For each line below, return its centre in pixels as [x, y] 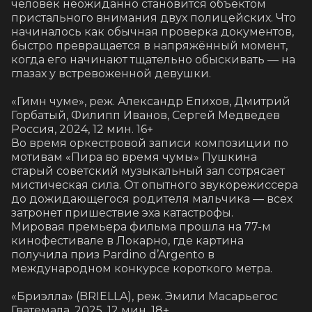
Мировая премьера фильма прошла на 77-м [141, 227]
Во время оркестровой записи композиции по [150, 143]
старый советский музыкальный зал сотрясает [148, 171]
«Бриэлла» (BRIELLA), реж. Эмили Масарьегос [145, 297]
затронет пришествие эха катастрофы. [122, 213]
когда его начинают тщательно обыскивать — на [153, 60]
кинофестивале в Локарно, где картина [127, 241]
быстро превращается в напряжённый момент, [149, 46]
